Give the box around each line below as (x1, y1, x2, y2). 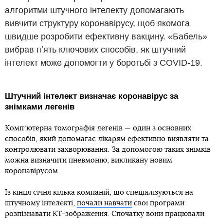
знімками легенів (5, 102, 74, 112)
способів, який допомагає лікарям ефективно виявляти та (5, 135, 209, 143)
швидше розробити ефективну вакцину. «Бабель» (5, 32, 207, 42)
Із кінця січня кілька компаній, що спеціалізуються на (5, 189, 193, 197)
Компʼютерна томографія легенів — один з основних (5, 125, 191, 132)
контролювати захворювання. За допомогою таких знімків (5, 146, 211, 154)
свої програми (132, 200, 184, 207)
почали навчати (77, 200, 132, 207)
